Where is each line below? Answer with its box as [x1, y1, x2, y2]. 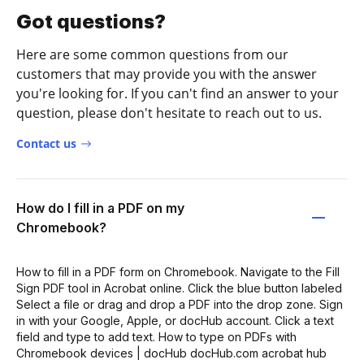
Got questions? [16, 12, 166, 32]
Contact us [16, 136, 76, 151]
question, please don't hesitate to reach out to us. [16, 104, 322, 122]
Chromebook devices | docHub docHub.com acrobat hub [16, 346, 327, 360]
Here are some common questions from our [16, 45, 288, 63]
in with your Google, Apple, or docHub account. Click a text [16, 314, 334, 327]
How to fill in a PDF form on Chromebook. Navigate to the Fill [16, 265, 340, 279]
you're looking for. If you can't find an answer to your [16, 84, 339, 102]
